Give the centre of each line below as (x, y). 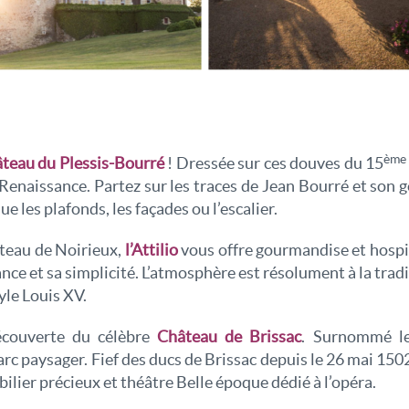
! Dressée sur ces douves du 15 (274, 163)
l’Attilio (151, 250)
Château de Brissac (230, 337)
